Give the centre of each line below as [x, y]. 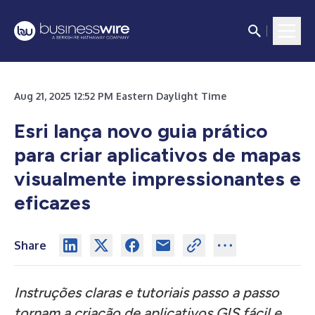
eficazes [52, 202]
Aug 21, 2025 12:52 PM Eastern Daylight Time [120, 96]
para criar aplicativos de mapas [157, 155]
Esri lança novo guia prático [141, 131]
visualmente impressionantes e [157, 179]
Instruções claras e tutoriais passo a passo [147, 292]
